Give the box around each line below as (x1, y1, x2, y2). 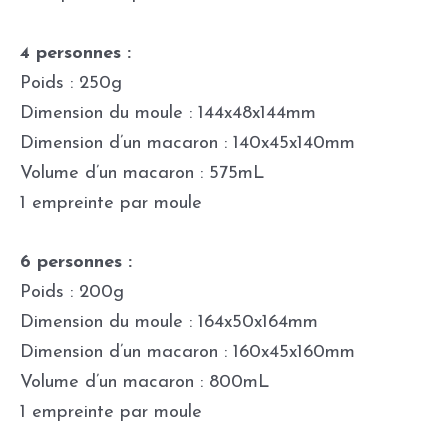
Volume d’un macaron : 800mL (20, 372, 269, 392)
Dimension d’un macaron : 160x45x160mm (20, 342, 355, 362)
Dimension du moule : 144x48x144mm (20, 103, 316, 123)
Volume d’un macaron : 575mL (20, 163, 264, 183)
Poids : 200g (20, 282, 124, 302)
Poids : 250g (20, 73, 122, 93)
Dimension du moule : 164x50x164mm (20, 312, 318, 332)
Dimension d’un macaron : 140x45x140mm (20, 133, 355, 153)
